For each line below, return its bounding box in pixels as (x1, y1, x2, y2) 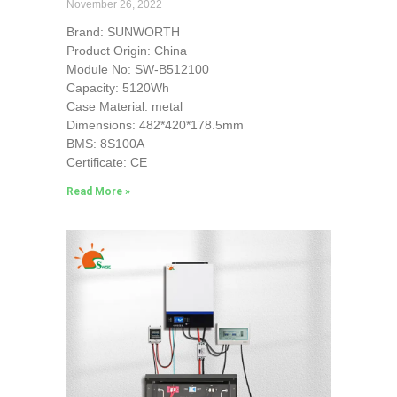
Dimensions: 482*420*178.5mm (66, 117, 244, 132)
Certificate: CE (66, 154, 147, 169)
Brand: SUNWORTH (66, 24, 180, 39)
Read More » (66, 184, 130, 198)
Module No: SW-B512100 (66, 61, 209, 76)
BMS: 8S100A (66, 136, 144, 151)
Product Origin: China (66, 43, 187, 58)
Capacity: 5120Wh (66, 80, 169, 95)
